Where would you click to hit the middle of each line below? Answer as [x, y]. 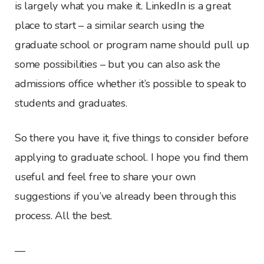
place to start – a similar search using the [110, 25]
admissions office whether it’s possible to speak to [131, 83]
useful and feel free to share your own [105, 176]
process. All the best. [64, 215]
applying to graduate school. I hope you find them [132, 157]
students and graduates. [71, 103]
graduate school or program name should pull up [132, 44]
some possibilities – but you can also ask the [118, 64]
